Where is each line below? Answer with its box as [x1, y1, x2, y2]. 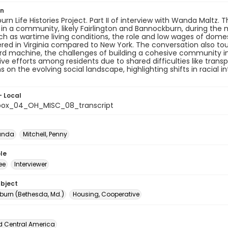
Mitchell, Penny [23, 130, 67, 138]
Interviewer [14, 160, 47, 168]
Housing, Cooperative [73, 190, 139, 198]
